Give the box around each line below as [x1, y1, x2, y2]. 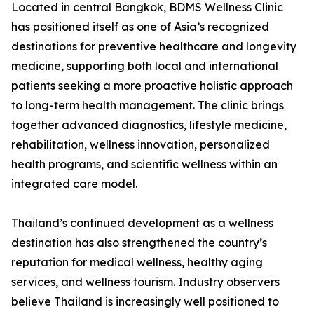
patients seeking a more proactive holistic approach [11, 78, 293, 93]
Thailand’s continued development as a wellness [11, 216, 273, 231]
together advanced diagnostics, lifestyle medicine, [11, 118, 287, 132]
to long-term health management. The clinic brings [11, 98, 284, 113]
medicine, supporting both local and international [11, 59, 278, 74]
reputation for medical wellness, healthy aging [11, 255, 263, 270]
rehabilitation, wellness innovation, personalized [11, 137, 270, 152]
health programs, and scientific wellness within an [11, 157, 278, 172]
